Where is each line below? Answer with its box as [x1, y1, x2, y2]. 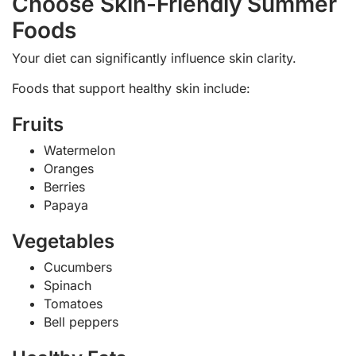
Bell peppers [44, 313, 118, 330]
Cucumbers [44, 258, 112, 275]
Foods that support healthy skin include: [12, 79, 250, 96]
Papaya [44, 196, 88, 213]
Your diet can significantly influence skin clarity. [12, 50, 296, 67]
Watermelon [44, 141, 115, 158]
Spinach [44, 277, 91, 293]
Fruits [12, 112, 64, 136]
